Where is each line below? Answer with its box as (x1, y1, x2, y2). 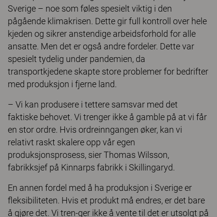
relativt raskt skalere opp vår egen (8, 137, 135, 147)
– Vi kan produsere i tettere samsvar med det (8, 99, 178, 109)
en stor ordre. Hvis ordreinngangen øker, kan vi (8, 124, 182, 135)
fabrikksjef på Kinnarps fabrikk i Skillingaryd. (8, 162, 175, 172)
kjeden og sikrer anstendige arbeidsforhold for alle (8, 29, 196, 39)
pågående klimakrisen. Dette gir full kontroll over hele (8, 16, 207, 26)
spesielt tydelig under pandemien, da (8, 54, 145, 64)
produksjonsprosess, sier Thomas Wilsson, (8, 150, 169, 160)
